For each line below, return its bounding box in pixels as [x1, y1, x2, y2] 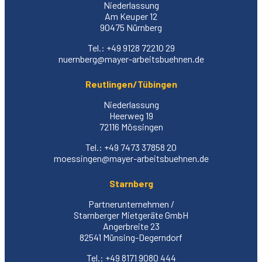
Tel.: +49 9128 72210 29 [87, 42, 175, 53]
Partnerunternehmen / [88, 198, 174, 209]
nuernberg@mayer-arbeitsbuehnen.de [58, 53, 204, 64]
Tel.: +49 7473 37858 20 [85, 141, 177, 153]
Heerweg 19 [109, 109, 153, 121]
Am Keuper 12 [105, 10, 157, 22]
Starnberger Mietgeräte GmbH [74, 209, 188, 220]
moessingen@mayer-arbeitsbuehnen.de [53, 152, 209, 164]
